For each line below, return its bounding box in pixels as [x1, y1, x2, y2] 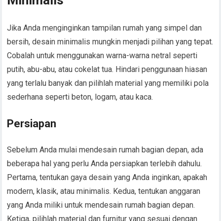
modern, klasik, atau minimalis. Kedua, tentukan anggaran [7, 186, 201, 196]
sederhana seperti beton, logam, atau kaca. [7, 92, 153, 102]
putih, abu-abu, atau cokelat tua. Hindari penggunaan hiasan [7, 65, 208, 74]
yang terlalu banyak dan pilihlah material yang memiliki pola [7, 78, 209, 88]
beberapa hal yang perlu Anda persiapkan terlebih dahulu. [7, 159, 202, 168]
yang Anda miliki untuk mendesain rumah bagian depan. [7, 200, 195, 210]
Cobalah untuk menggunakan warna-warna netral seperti [7, 51, 198, 60]
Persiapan [7, 117, 57, 130]
